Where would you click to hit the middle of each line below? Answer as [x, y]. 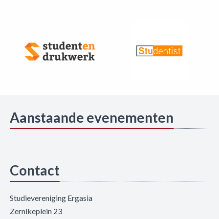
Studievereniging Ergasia [51, 198]
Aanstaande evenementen [92, 118]
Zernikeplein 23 [36, 211]
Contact [35, 170]
